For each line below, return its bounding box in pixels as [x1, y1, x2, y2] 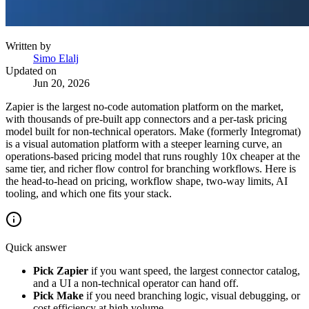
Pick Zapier [33, 264, 88, 277]
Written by [6, 39, 51, 52]
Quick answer [6, 241, 66, 253]
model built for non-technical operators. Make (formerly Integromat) [6, 125, 301, 137]
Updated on [6, 64, 57, 77]
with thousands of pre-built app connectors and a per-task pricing [6, 112, 287, 125]
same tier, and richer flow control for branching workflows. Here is [6, 162, 296, 175]
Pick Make [33, 289, 83, 301]
